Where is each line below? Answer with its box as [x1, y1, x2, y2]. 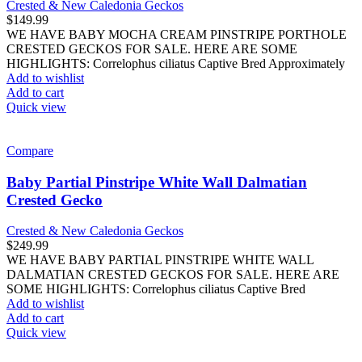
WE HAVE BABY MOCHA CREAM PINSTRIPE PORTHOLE [6, 27, 347, 41]
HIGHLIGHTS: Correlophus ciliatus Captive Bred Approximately [6, 56, 345, 70]
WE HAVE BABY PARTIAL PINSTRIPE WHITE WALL [6, 253, 314, 267]
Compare [6, 143, 53, 158]
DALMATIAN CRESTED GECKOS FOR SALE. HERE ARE [6, 267, 339, 282]
